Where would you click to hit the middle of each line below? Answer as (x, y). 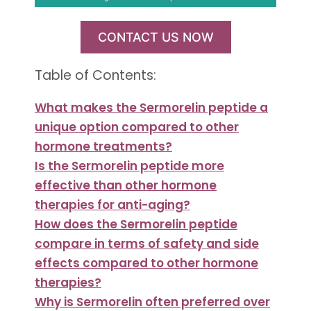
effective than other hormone (126, 185)
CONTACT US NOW (155, 37)
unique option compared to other (137, 127)
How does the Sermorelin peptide (136, 224)
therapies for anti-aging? (112, 204)
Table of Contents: (95, 75)
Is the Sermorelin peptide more (129, 166)
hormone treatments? (103, 146)
